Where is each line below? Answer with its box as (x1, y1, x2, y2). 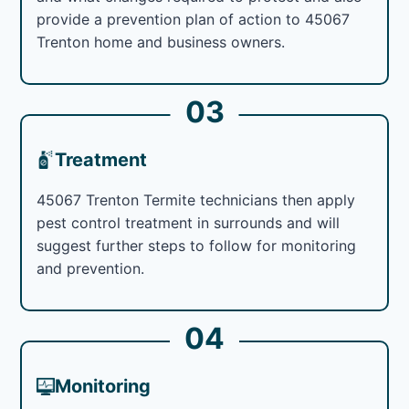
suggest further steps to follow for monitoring (37, 236, 357, 255)
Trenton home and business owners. (37, 32, 286, 51)
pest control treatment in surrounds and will (37, 213, 341, 232)
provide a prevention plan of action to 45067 (37, 9, 351, 28)
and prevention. (37, 258, 145, 278)
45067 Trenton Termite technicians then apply (37, 190, 356, 209)
